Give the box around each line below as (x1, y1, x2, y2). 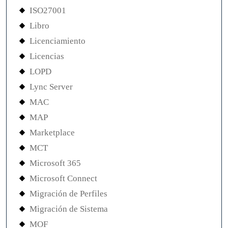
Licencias (30, 51, 64, 62)
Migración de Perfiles (30, 189, 107, 199)
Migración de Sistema (30, 204, 108, 214)
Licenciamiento (30, 36, 85, 46)
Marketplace (30, 128, 75, 138)
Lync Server (30, 82, 73, 92)
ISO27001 (30, 6, 66, 16)
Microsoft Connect (30, 174, 97, 184)
